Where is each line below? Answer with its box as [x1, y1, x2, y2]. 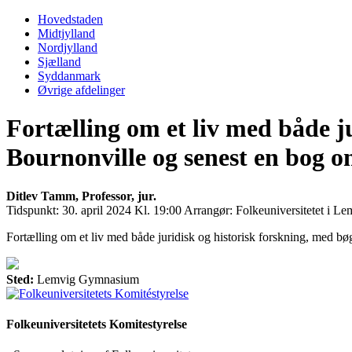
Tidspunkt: [6, 203, 59, 217]
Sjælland [38, 54, 81, 68]
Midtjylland [38, 26, 95, 40]
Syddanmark [38, 68, 101, 82]
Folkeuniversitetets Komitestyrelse [6, 317, 187, 332]
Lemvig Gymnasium [37, 272, 139, 286]
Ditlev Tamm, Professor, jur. [6, 189, 156, 203]
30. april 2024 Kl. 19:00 [59, 203, 184, 217]
